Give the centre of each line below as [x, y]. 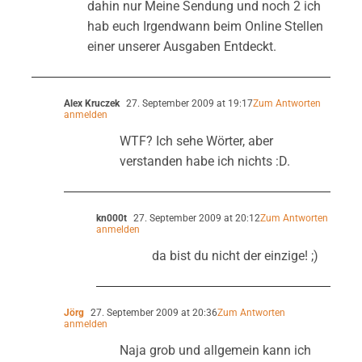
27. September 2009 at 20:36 [152, 312]
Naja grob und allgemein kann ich [215, 350]
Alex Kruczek [91, 103]
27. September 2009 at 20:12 [195, 218]
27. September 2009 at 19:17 [188, 103]
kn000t [111, 218]
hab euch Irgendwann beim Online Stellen [205, 26]
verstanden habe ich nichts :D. [204, 161]
